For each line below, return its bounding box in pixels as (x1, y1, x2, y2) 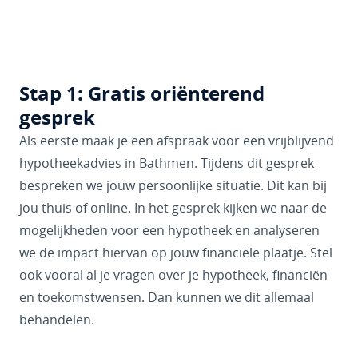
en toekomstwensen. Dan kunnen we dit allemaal (19, 288, 314, 306)
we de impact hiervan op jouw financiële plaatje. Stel (19, 244, 332, 261)
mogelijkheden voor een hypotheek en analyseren (19, 221, 320, 239)
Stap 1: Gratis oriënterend (19, 80, 265, 107)
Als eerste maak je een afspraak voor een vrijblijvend (19, 132, 334, 149)
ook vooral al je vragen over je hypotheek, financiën (19, 266, 328, 284)
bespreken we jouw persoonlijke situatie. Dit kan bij (19, 177, 327, 194)
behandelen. (19, 311, 94, 328)
